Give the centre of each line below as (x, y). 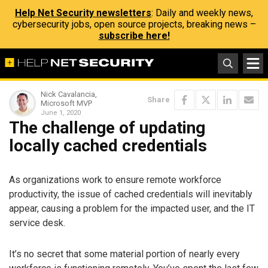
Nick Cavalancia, (69, 94)
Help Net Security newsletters (83, 13)
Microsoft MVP (66, 103)
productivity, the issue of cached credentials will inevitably (131, 194)
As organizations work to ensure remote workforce (115, 179)
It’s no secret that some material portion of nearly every (124, 254)
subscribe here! (134, 36)
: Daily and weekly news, (202, 13)
